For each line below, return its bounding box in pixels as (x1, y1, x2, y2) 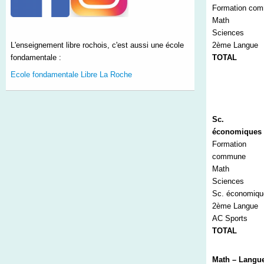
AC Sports (212, 213, 247, 223)
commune (212, 151, 246, 161)
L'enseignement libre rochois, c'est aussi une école (11, 41, 184, 50)
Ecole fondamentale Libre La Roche (11, 70, 132, 80)
